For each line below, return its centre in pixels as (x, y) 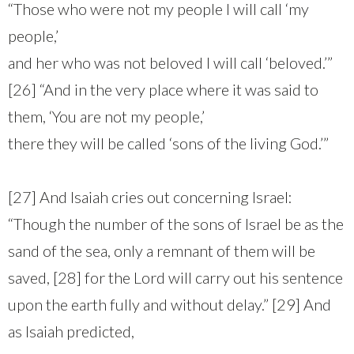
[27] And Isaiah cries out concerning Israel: (150, 196)
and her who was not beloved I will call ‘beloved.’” (170, 62)
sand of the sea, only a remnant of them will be (162, 250)
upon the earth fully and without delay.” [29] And (169, 304)
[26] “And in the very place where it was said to (163, 89)
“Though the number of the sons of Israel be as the (176, 223)
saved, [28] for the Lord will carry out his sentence (175, 277)
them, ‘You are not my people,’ (106, 116)
